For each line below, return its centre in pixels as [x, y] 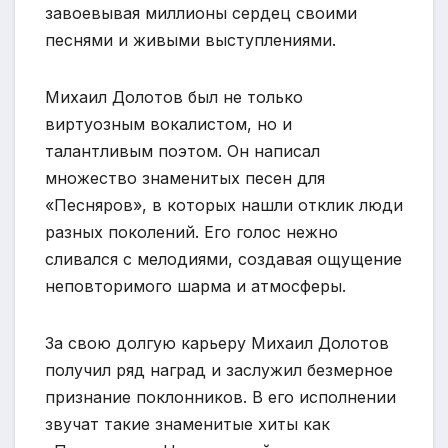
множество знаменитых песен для [185, 178]
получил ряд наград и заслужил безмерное [219, 370]
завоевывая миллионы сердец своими [201, 13]
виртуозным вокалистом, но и [168, 124]
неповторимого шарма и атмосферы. [195, 286]
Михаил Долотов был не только [174, 97]
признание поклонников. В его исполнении [220, 397]
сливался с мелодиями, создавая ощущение [223, 259]
